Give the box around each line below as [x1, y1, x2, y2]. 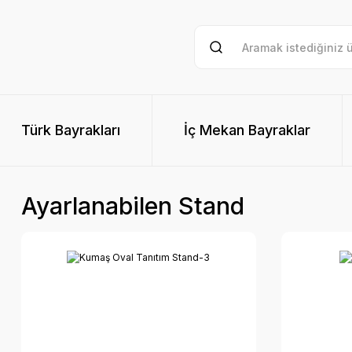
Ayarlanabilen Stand [21, 192, 244, 220]
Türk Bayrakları [21, 122, 120, 138]
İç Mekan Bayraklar [184, 122, 310, 138]
